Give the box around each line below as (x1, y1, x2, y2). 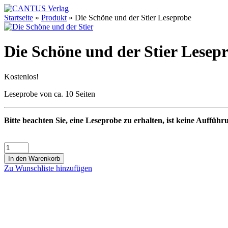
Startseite (4, 13, 33, 22)
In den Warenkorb (8, 154, 60, 162)
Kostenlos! (4, 72, 39, 81)
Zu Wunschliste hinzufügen (4, 163, 92, 173)
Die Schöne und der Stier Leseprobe (75, 13, 191, 22)
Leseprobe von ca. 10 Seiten (4, 89, 95, 98)
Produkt (41, 13, 67, 22)
